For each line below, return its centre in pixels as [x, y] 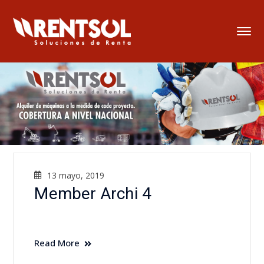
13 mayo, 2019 [76, 176]
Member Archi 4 [93, 194]
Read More [57, 243]
